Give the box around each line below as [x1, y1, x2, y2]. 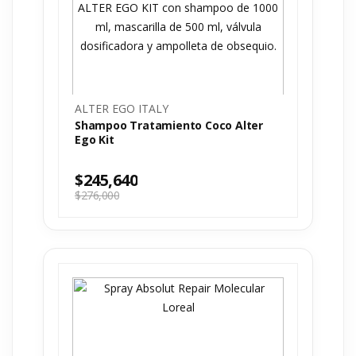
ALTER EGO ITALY [75, 101, 168, 116]
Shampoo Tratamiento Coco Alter [75, 118, 263, 133]
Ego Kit [75, 132, 114, 147]
